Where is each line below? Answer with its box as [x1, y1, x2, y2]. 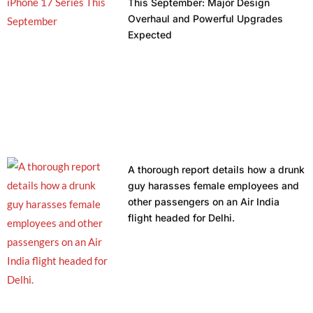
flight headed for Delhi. [127, 211, 235, 224]
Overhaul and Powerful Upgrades [127, 12, 283, 24]
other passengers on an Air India [127, 195, 279, 208]
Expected [127, 28, 172, 41]
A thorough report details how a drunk [127, 163, 305, 175]
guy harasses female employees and [127, 179, 299, 191]
